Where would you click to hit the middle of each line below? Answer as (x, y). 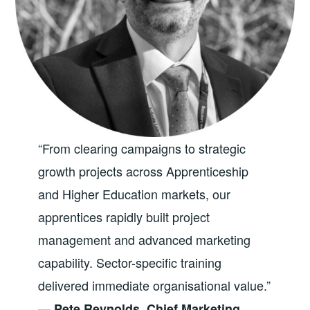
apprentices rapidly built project (124, 216)
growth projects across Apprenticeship (143, 171)
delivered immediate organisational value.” (154, 285)
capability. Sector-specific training (129, 262)
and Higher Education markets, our (134, 193)
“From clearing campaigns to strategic (142, 148)
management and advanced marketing (144, 239)
